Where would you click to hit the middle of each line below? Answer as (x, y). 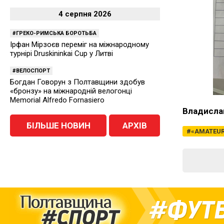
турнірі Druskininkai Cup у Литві (61, 53)
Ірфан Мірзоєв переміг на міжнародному (79, 44)
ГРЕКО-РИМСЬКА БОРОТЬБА (56, 33)
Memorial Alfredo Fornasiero (57, 100)
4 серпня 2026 (85, 14)
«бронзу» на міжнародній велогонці (71, 91)
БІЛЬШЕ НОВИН (58, 125)
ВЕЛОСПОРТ (33, 71)
